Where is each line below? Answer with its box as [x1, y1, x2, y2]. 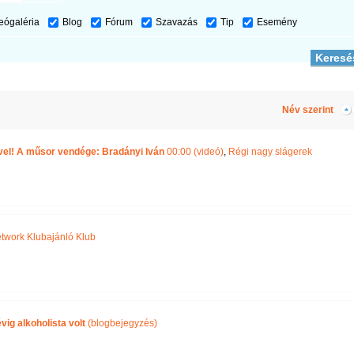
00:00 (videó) [167, 146, 224, 157]
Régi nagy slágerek [228, 146, 312, 157]
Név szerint [282, 104, 333, 115]
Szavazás [156, 17, 198, 28]
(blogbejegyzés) [85, 318, 157, 329]
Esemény [257, 17, 297, 28]
